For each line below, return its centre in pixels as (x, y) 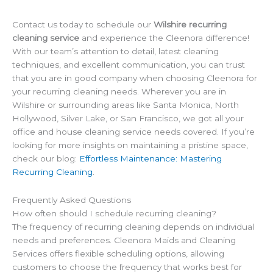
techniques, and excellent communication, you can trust (129, 64)
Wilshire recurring (190, 24)
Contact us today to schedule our (83, 24)
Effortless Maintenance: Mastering (151, 158)
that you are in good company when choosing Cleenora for (135, 78)
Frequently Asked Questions (72, 200)
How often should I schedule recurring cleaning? (114, 213)
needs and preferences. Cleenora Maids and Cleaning (124, 240)
